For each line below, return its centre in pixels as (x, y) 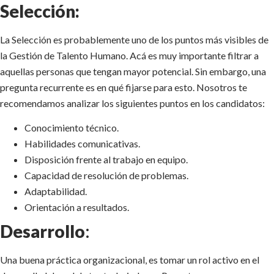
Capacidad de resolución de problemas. (106, 176)
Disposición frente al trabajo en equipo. (106, 160)
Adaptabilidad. (56, 191)
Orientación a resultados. (77, 207)
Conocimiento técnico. (72, 128)
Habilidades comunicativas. (82, 144)
